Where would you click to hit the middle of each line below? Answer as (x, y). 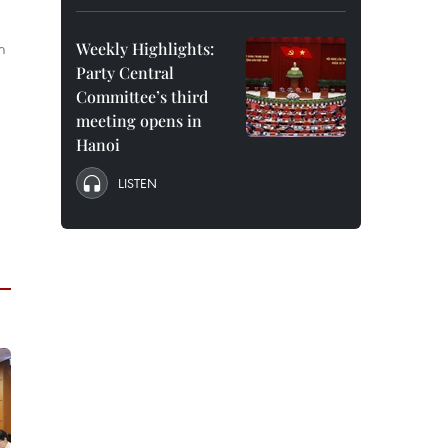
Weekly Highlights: (145, 48)
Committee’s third (142, 96)
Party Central (125, 72)
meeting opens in (139, 120)
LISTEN (137, 183)
